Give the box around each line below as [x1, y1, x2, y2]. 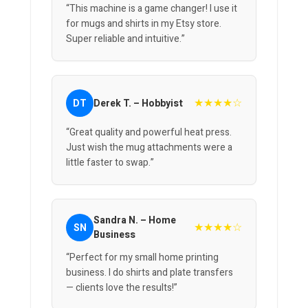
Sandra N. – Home [93, 213, 176, 228]
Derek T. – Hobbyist [93, 96, 183, 111]
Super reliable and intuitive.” [66, 32, 185, 47]
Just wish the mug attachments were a [66, 140, 232, 155]
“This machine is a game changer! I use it [66, 1, 237, 16]
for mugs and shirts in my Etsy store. [66, 16, 221, 32]
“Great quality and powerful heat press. [66, 125, 232, 140]
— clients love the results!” [66, 280, 177, 296]
